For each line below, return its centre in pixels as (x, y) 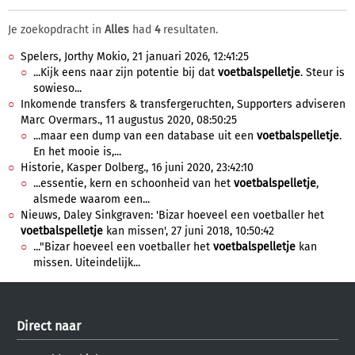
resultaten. (189, 30)
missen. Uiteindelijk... (87, 263)
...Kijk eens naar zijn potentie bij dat (126, 73)
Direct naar (49, 326)
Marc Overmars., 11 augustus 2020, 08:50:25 (129, 120)
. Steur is (323, 73)
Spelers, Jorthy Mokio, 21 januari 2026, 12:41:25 (135, 57)
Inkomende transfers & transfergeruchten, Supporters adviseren (183, 104)
